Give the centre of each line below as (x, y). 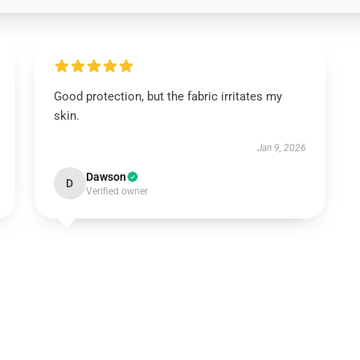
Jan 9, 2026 (282, 148)
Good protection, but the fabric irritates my (168, 96)
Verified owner (117, 191)
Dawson (106, 177)
